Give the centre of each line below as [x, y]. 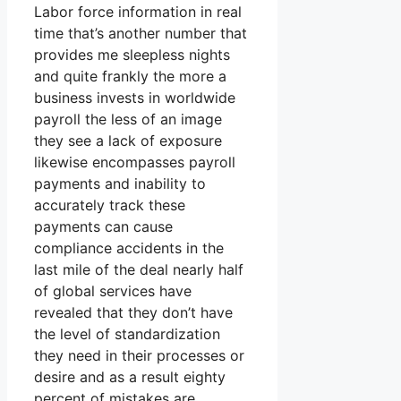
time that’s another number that [141, 34]
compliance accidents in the [129, 248]
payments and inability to [120, 184]
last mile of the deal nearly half [139, 270]
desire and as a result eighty [130, 377]
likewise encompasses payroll [135, 162]
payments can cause [103, 227]
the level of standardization [127, 334]
